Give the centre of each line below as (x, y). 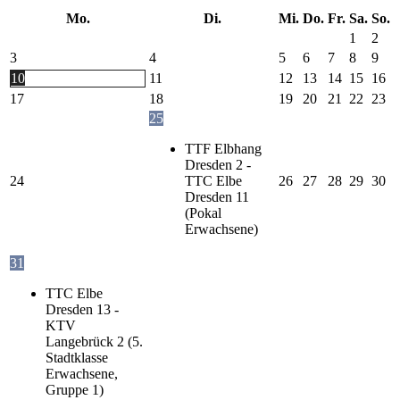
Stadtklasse (77, 357)
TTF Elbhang (223, 148)
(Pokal (203, 212)
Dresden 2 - (218, 164)
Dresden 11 (217, 196)
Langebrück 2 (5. (94, 341)
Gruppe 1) (75, 389)
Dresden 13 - (82, 309)
